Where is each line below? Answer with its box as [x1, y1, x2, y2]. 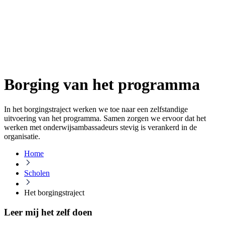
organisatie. [4, 132, 40, 141]
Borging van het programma [4, 75, 200, 94]
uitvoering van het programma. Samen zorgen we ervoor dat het [4, 114, 206, 123]
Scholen [24, 168, 50, 177]
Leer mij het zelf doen [4, 206, 92, 217]
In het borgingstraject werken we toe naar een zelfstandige [4, 104, 188, 114]
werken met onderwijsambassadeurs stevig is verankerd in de [4, 123, 197, 132]
